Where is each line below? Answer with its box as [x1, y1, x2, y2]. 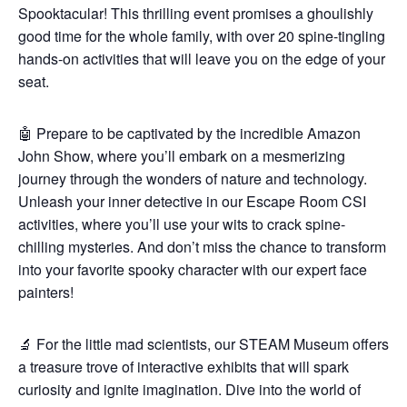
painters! [18, 281, 74, 303]
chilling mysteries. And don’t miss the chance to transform [18, 235, 386, 257]
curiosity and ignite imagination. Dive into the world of [18, 378, 361, 400]
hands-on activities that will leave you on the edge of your [18, 47, 385, 69]
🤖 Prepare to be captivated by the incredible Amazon [18, 122, 361, 144]
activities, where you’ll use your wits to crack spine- [18, 213, 345, 234]
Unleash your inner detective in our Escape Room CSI [18, 190, 366, 212]
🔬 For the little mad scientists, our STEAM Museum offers [18, 333, 389, 354]
